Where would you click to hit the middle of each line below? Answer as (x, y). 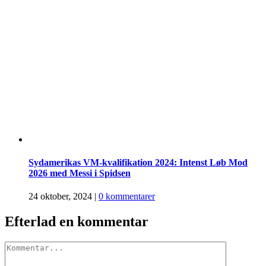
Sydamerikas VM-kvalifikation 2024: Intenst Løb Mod (138, 162)
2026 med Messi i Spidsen (80, 173)
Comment (23, 246)
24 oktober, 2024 (60, 197)
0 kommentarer (127, 197)
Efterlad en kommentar (77, 222)
